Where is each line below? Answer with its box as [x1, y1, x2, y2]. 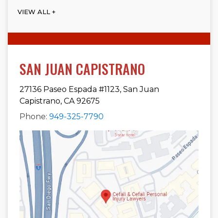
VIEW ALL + [18, 7, 55, 16]
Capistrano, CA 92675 [19, 96, 100, 106]
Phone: [19, 112, 49, 122]
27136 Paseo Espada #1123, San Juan [19, 85, 159, 94]
